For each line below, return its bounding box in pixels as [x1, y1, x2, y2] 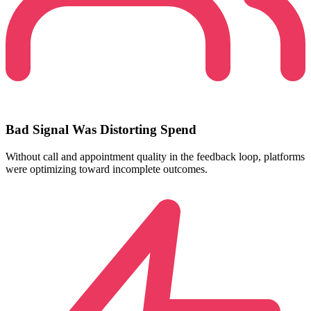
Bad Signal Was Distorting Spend [6, 121, 196, 137]
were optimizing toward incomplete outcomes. [6, 162, 208, 175]
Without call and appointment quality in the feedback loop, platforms [6, 150, 305, 162]
